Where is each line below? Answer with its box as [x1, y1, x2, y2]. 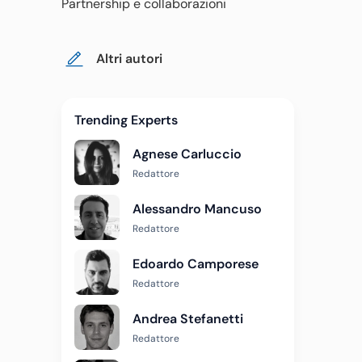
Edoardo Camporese [133, 255, 259, 272]
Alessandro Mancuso [133, 200, 262, 217]
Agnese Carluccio [133, 145, 242, 162]
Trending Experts [74, 112, 178, 128]
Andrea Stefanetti [133, 310, 243, 327]
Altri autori [96, 50, 162, 67]
